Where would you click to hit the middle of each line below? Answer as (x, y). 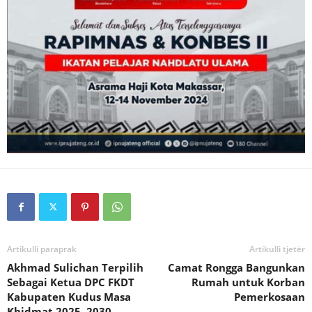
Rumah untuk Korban (248, 282)
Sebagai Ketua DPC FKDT (71, 282)
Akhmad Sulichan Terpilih (75, 268)
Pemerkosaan (270, 297)
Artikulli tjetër (277, 249)
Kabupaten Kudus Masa (69, 297)
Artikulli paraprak (42, 249)
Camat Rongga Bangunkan (236, 268)
